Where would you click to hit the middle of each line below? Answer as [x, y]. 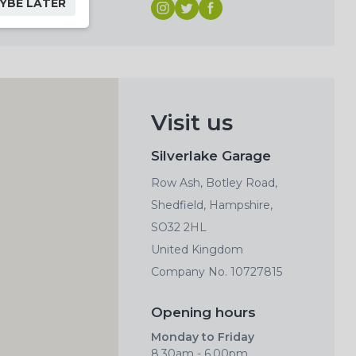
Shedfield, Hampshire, [212, 205]
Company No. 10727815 [217, 272]
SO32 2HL [179, 228]
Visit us [192, 123]
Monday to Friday [203, 337]
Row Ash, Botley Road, [214, 183]
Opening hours [203, 313]
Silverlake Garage [211, 156]
